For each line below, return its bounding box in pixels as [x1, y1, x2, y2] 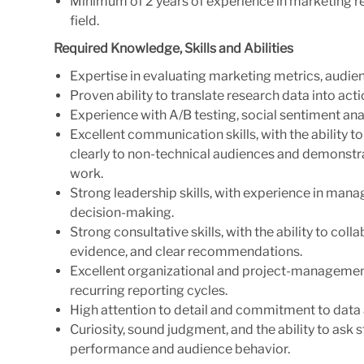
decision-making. [70, 204, 174, 220]
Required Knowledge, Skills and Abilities [54, 40, 293, 56]
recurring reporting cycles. [70, 282, 227, 298]
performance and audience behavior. [70, 340, 290, 357]
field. [70, 12, 99, 28]
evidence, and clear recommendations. [70, 243, 302, 259]
